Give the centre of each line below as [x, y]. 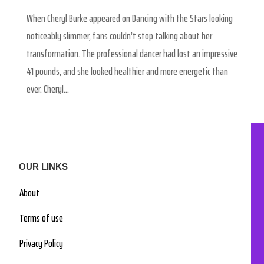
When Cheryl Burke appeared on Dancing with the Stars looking [129, 19]
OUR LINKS [44, 167]
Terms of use [42, 218]
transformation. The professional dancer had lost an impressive [132, 54]
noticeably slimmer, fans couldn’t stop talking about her [119, 36]
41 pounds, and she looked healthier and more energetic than [127, 72]
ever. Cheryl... [47, 89]
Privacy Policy [42, 244]
